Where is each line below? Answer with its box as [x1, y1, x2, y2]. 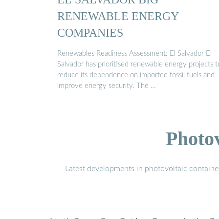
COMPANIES [57, 25, 123, 39]
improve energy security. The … [57, 82, 156, 90]
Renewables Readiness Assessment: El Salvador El [57, 50, 212, 58]
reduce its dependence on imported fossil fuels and [57, 71, 215, 79]
